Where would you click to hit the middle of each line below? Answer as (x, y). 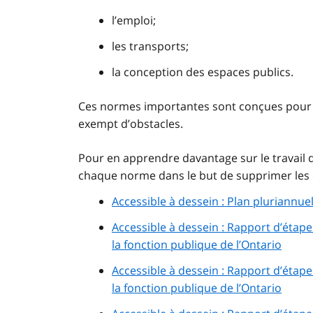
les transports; (150, 46)
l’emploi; (134, 21)
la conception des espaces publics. (203, 72)
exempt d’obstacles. (131, 124)
